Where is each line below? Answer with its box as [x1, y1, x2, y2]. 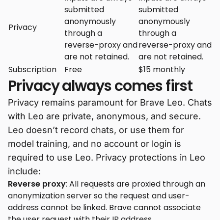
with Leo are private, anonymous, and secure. [8, 110, 201, 121]
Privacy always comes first [8, 75, 192, 96]
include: [8, 165, 41, 176]
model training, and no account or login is [8, 138, 181, 149]
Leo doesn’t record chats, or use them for [8, 124, 184, 135]
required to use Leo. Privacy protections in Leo [8, 152, 205, 163]
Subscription [8, 63, 56, 75]
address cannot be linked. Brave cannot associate [8, 201, 201, 213]
